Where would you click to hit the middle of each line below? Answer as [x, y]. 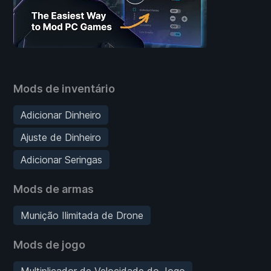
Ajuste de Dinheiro [61, 137]
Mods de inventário [64, 88]
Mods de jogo [49, 244]
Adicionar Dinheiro [61, 115]
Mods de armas [54, 189]
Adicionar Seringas [61, 159]
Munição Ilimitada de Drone [82, 215]
